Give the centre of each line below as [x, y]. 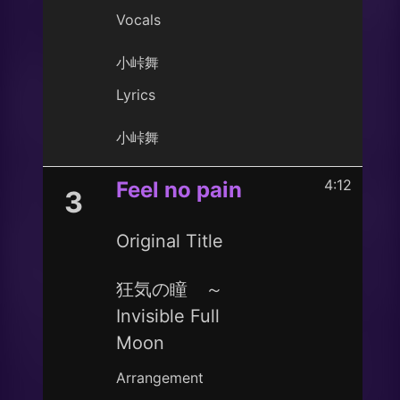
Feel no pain [179, 190]
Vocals [138, 20]
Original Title [170, 241]
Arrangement [160, 378]
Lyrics [136, 95]
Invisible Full [168, 316]
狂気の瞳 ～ [170, 289]
